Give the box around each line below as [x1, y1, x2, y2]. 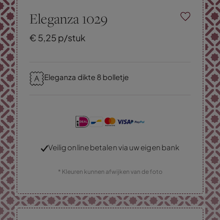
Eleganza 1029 [29, 8, 108, 28]
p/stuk [56, 31, 85, 43]
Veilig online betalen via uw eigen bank [48, 142, 180, 152]
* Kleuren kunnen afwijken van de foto [57, 167, 163, 175]
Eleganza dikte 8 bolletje [44, 72, 129, 82]
